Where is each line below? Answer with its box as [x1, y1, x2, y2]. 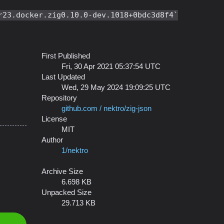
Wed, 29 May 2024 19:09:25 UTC [61, 83, 170, 91]
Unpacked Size [41, 188, 91, 196]
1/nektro [61, 146, 88, 154]
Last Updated [41, 72, 85, 81]
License [41, 114, 67, 123]
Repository [41, 93, 77, 102]
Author [41, 135, 63, 144]
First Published [41, 51, 90, 60]
